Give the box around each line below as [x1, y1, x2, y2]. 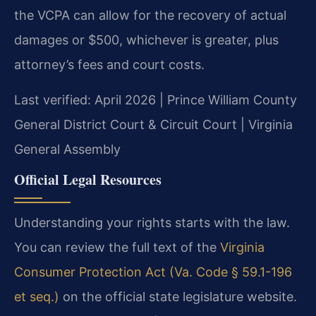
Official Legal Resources [14, 169, 162, 190]
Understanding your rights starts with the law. [14, 215, 290, 231]
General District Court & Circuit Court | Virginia [14, 116, 293, 132]
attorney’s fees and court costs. [14, 57, 205, 73]
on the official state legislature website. [59, 289, 297, 305]
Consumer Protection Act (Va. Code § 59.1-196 [14, 265, 292, 280]
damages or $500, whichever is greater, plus [14, 32, 279, 48]
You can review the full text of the [14, 240, 220, 255]
